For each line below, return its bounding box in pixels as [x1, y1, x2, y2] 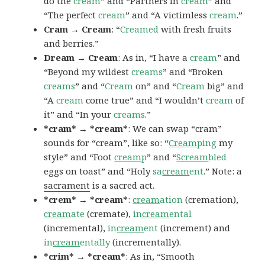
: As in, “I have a [118, 51, 190, 64]
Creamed [120, 23, 159, 35]
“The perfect [44, 9, 99, 21]
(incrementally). [110, 236, 182, 248]
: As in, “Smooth [125, 250, 195, 263]
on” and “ [133, 80, 177, 92]
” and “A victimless [125, 9, 210, 21]
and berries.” [44, 37, 99, 50]
